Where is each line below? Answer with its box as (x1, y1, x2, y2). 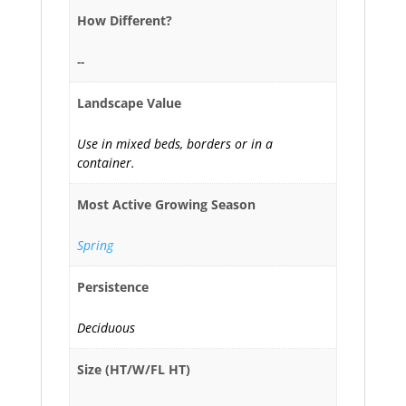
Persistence (77, 277, 149, 295)
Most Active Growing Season (77, 195, 256, 213)
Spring (77, 236, 113, 254)
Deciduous (77, 318, 135, 336)
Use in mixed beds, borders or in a (77, 134, 273, 152)
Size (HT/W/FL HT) (77, 360, 190, 378)
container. (77, 153, 135, 171)
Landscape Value (77, 93, 181, 111)
